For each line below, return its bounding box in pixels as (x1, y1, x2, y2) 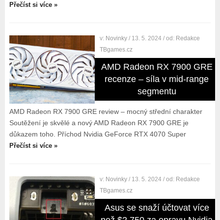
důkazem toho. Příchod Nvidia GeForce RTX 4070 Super (9, 130, 186, 138)
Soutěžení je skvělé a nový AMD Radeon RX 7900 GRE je (9, 119, 189, 127)
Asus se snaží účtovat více (104, 203, 209, 213)
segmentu (137, 86, 176, 96)
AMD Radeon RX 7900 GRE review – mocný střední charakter (9, 108, 202, 115)
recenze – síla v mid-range (105, 74, 209, 84)
